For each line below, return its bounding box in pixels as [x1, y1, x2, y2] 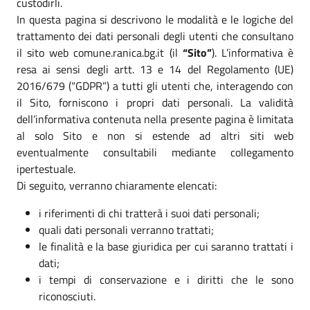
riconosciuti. [39, 287, 95, 304]
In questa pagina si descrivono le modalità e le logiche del [17, 10, 293, 28]
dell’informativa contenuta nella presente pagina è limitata [17, 110, 293, 127]
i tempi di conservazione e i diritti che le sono [39, 271, 293, 288]
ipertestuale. [17, 160, 75, 177]
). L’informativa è [211, 44, 294, 61]
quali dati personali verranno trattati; [39, 221, 214, 238]
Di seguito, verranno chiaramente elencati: [17, 176, 217, 194]
